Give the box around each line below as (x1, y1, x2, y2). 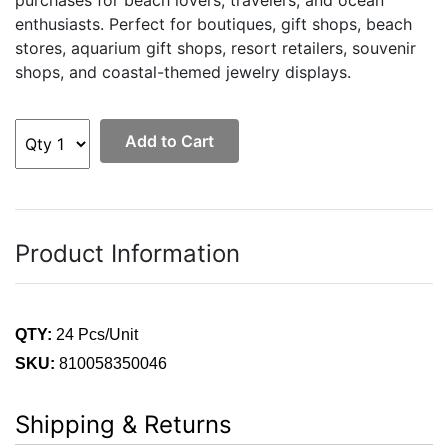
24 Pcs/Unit (52, 326, 138, 344)
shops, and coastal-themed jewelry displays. (15, 62, 351, 83)
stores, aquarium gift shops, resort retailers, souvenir (15, 38, 416, 59)
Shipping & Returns (15, 410, 232, 440)
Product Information (15, 239, 240, 269)
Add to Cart (125, 131, 214, 152)
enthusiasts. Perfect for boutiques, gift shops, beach (15, 14, 412, 35)
